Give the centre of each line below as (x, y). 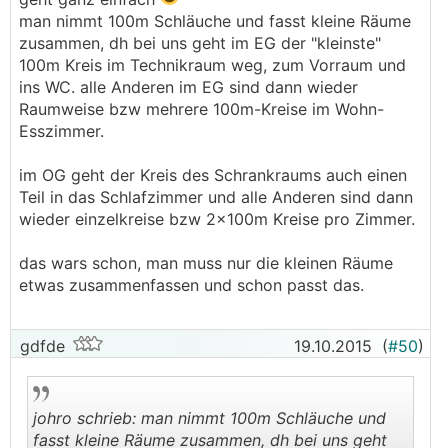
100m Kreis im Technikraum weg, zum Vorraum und (212, 64)
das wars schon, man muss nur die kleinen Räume (206, 262)
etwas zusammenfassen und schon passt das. (191, 284)
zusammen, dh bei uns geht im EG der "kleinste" (200, 42)
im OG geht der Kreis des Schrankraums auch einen (213, 174)
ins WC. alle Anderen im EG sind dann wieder (188, 86)
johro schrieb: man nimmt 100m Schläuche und (209, 417)
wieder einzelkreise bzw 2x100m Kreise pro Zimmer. (217, 218)
